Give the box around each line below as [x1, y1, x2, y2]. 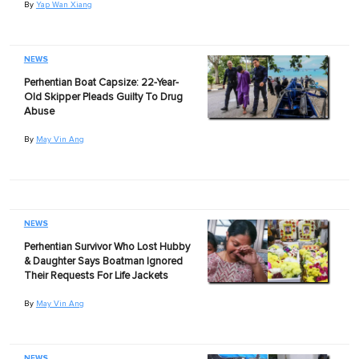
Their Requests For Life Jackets [23, 270, 168, 281]
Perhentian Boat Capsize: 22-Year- [23, 77, 179, 88]
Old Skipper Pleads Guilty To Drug [23, 91, 183, 103]
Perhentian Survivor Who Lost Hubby [23, 241, 190, 252]
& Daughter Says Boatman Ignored [23, 256, 183, 267]
